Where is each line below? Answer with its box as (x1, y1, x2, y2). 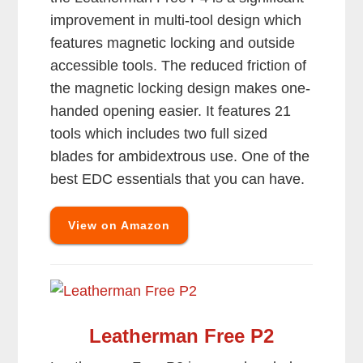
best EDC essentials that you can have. (50, 171, 305, 188)
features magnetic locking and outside (50, 35, 296, 52)
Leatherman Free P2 (89, 325, 274, 348)
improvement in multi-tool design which (50, 12, 302, 29)
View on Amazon (68, 219, 171, 233)
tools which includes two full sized (50, 126, 268, 143)
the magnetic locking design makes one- (50, 80, 311, 97)
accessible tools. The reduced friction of (50, 58, 307, 75)
